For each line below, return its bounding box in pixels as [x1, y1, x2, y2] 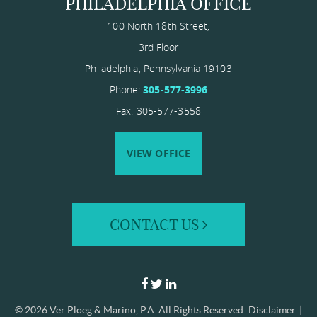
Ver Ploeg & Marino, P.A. [50, 304, 156, 316]
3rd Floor [138, 40, 179, 54]
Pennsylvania [143, 61, 200, 75]
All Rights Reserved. [156, 304, 246, 316]
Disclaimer [248, 304, 296, 316]
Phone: [109, 82, 144, 96]
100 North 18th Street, [107, 18, 210, 33]
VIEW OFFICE [126, 146, 191, 160]
